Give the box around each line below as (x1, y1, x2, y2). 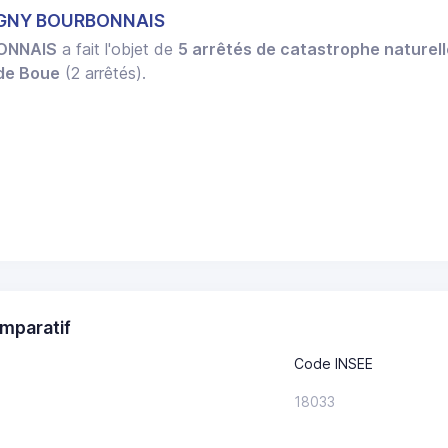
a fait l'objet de (57, 39, 179, 60)
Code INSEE (294, 354, 373, 372)
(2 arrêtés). (60, 63, 147, 84)
